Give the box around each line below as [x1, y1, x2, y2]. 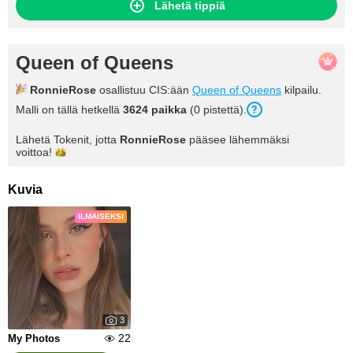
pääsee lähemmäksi [186, 133, 289, 146]
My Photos [8, 333, 60, 344]
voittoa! [16, 146, 52, 158]
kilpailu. [281, 84, 321, 96]
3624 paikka [123, 103, 187, 116]
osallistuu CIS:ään [96, 84, 192, 96]
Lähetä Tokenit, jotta [16, 133, 120, 146]
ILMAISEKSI [78, 212, 124, 221]
